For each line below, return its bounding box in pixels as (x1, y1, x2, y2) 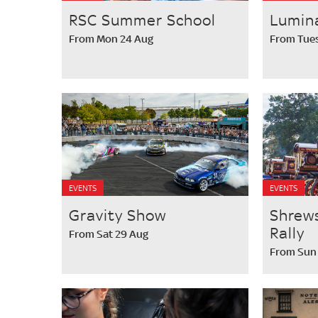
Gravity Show (69, 206, 166, 224)
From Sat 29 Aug (69, 227, 148, 241)
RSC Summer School (69, 11, 216, 29)
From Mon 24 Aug (69, 32, 153, 45)
